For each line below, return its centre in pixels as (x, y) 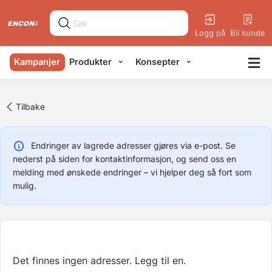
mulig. (25, 185)
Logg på (210, 32)
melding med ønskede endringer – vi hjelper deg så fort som (132, 172)
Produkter (91, 62)
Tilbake (30, 107)
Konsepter (157, 62)
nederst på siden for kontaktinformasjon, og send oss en (124, 159)
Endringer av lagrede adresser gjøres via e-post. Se (133, 145)
